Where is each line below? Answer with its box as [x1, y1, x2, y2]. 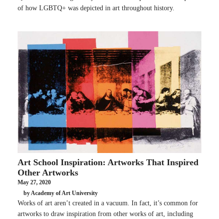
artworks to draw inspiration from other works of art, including [18, 210, 193, 218]
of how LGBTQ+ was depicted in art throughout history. [18, 4, 175, 12]
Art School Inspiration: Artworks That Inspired [18, 157, 198, 168]
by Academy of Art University [23, 189, 98, 197]
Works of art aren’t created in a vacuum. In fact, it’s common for [18, 199, 198, 207]
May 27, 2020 [18, 179, 51, 186]
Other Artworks [18, 168, 78, 178]
